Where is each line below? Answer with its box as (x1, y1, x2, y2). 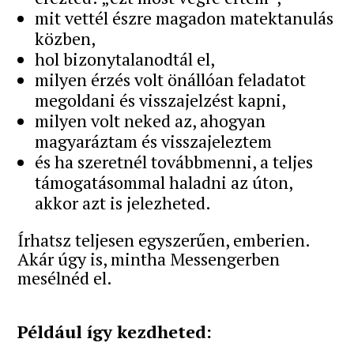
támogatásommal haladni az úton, (35, 170, 293, 194)
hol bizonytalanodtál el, (35, 47, 216, 70)
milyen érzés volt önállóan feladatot (35, 67, 307, 91)
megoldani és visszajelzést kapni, (35, 88, 287, 111)
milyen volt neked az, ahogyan (35, 108, 266, 132)
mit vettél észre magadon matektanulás (35, 6, 334, 29)
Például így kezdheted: (17, 319, 213, 343)
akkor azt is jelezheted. (35, 190, 212, 214)
